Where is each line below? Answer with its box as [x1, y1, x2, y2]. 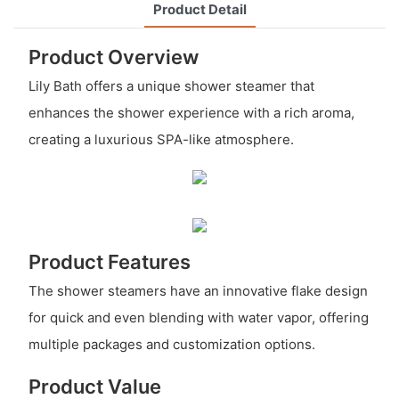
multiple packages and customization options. [28, 336, 315, 354]
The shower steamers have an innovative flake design [28, 282, 368, 300]
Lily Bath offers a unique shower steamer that [28, 77, 314, 95]
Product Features [28, 250, 191, 273]
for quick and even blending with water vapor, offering [28, 309, 369, 327]
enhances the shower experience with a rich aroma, [28, 104, 354, 122]
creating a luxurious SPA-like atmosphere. [28, 131, 294, 149]
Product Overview [28, 45, 199, 69]
